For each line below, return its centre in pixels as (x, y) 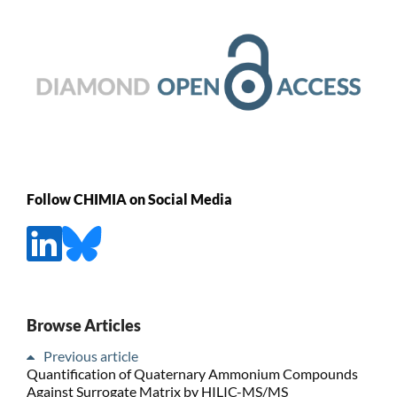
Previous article (90, 355)
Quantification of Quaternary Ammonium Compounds (192, 373)
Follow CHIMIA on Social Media (129, 199)
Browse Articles (83, 325)
